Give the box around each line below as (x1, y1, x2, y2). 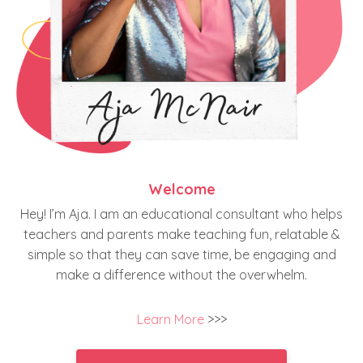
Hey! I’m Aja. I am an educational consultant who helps (20, 205, 343, 222)
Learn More (136, 310, 204, 327)
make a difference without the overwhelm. (56, 266, 307, 283)
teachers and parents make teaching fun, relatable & (23, 225, 340, 242)
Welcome (147, 179, 216, 199)
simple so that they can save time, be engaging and (27, 246, 336, 263)
